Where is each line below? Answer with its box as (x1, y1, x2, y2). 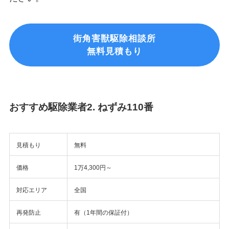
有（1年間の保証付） (74, 209, 133, 216)
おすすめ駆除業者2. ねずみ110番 (9, 101, 153, 112)
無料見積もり (87, 47, 142, 57)
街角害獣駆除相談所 (73, 34, 156, 44)
